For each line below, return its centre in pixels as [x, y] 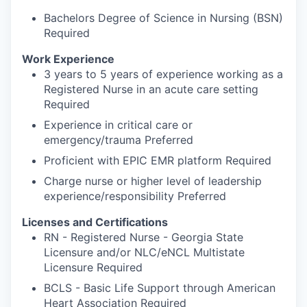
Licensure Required [93, 267]
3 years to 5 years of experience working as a [163, 74]
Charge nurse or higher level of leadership [153, 181]
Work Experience [68, 59]
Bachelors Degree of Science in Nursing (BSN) [163, 18]
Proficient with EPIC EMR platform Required [158, 160]
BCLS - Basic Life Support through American [160, 288]
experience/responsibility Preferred [135, 196]
